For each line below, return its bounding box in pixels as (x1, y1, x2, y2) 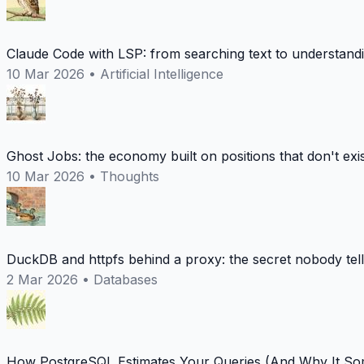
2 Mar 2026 (6, 271, 78, 288)
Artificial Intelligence (100, 66, 223, 83)
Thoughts (100, 168, 159, 185)
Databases (93, 271, 158, 288)
